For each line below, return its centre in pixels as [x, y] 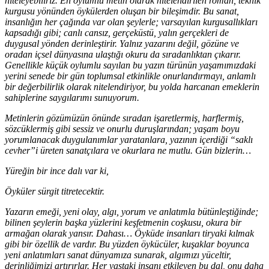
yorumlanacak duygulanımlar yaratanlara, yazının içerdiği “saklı [129, 139]
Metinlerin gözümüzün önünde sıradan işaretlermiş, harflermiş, [124, 118]
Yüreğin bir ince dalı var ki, [57, 171]
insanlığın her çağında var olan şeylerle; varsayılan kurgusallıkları [131, 22]
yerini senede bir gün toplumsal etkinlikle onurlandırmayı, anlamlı [130, 76]
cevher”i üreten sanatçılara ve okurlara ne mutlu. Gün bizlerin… [128, 150]
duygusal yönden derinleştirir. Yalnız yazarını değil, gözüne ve [122, 43]
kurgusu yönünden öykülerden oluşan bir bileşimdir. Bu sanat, [122, 11]
